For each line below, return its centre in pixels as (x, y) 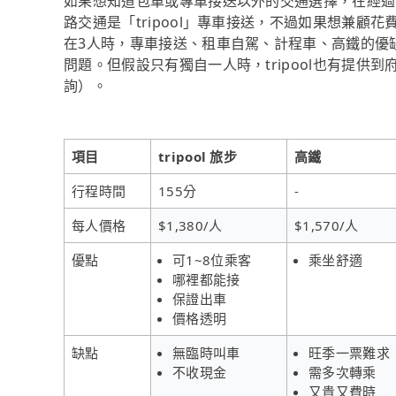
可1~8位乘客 (212, 259)
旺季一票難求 (349, 352)
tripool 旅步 (198, 156)
